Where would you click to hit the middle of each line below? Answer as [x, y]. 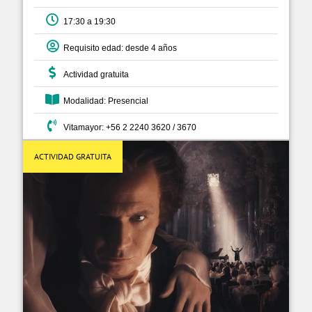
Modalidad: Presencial [104, 101]
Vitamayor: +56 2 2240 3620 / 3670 [128, 127]
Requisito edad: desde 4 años [118, 48]
